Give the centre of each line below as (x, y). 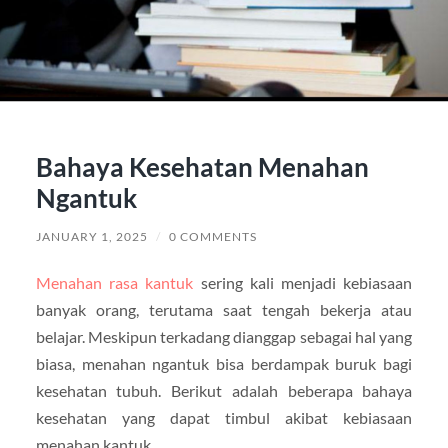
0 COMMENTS (212, 236)
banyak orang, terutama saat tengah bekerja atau (224, 309)
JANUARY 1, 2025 (91, 236)
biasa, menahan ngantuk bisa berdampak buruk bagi (224, 363)
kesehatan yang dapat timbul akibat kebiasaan (224, 417)
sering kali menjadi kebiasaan (303, 282)
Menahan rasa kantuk (114, 282)
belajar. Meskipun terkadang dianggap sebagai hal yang (224, 336)
